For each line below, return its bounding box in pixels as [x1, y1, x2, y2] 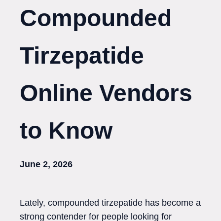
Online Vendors [20, 80, 192, 106]
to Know [20, 117, 112, 144]
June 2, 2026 [20, 159, 73, 169]
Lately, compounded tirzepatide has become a [20, 198, 201, 208]
